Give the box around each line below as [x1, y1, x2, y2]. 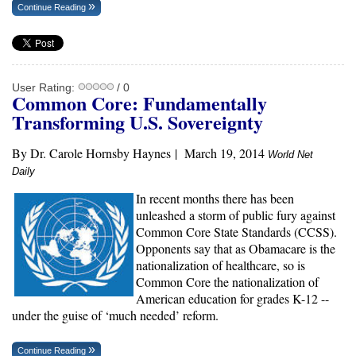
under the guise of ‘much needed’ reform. [12, 307, 219, 323]
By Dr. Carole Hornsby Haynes [12, 145, 171, 161]
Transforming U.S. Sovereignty [12, 108, 263, 136]
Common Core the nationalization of [136, 273, 319, 290]
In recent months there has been [136, 190, 294, 207]
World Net [268, 149, 313, 161]
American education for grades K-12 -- [136, 290, 329, 307]
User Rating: [12, 81, 78, 94]
